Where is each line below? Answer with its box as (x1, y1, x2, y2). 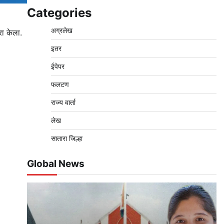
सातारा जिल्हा (50, 134, 82, 143)
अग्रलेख (50, 26, 72, 35)
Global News (26, 158, 84, 170)
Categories (26, 5, 91, 20)
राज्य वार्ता (50, 98, 75, 107)
